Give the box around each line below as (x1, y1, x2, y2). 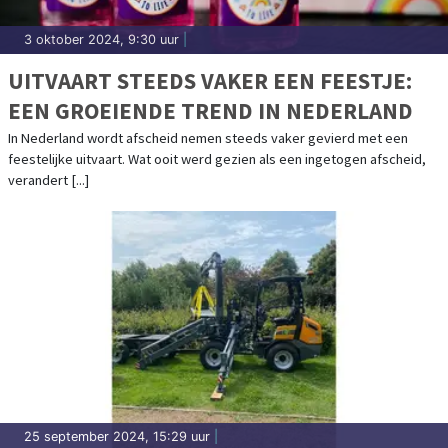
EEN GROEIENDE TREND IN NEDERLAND (8, 96, 413, 126)
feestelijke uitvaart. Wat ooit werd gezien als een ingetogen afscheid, (8, 150, 426, 169)
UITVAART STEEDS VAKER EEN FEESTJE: (8, 66, 412, 96)
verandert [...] (8, 171, 89, 190)
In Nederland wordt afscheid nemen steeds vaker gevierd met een (8, 129, 408, 148)
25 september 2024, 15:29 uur (24, 429, 210, 445)
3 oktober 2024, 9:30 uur (24, 32, 179, 48)
